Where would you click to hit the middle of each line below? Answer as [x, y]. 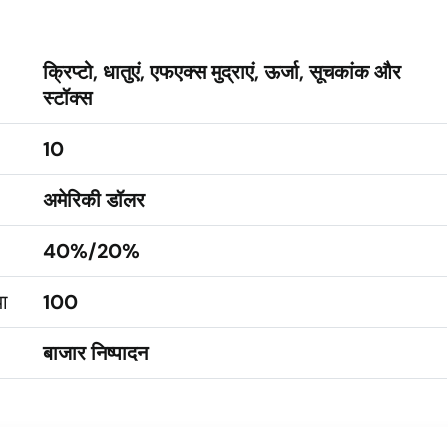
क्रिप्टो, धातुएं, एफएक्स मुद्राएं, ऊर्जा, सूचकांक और [222, 72]
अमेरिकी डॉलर [94, 200]
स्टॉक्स [68, 98]
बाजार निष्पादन [96, 353]
